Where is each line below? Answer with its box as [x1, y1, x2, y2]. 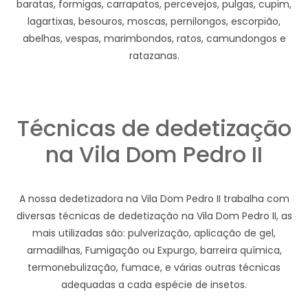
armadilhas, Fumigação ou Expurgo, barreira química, [26, 243, 282, 257]
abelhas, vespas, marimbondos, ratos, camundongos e [22, 31, 286, 45]
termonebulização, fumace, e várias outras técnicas [27, 260, 280, 274]
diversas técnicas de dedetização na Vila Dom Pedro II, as [16, 208, 292, 223]
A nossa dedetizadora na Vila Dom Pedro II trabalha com [19, 191, 289, 206]
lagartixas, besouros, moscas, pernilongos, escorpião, [27, 14, 280, 28]
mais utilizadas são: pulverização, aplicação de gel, [32, 225, 276, 240]
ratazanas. [129, 48, 179, 63]
